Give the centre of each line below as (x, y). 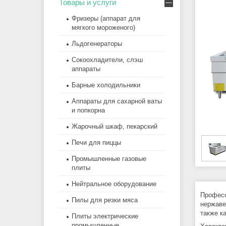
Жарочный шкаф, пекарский (115, 127)
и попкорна (88, 110)
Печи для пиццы (96, 143)
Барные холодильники (106, 85)
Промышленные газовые (109, 159)
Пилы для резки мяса (105, 200)
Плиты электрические (105, 216)
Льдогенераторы (97, 44)
